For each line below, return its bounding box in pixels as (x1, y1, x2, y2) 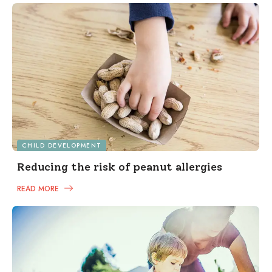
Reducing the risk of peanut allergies (17, 160, 222, 174)
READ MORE (17, 183, 61, 195)
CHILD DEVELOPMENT (22, 141, 102, 151)
